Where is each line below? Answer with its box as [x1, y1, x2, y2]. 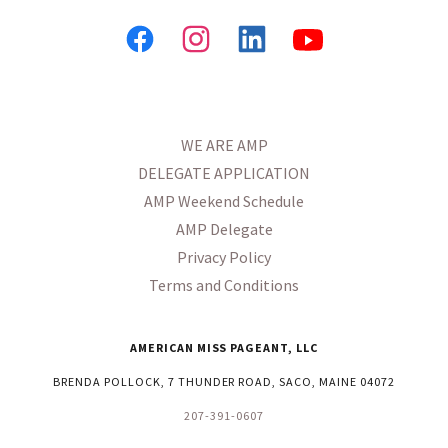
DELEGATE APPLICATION [138, 163, 310, 184]
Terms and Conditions [149, 275, 299, 296]
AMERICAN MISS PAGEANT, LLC [129, 340, 319, 356]
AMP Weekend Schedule [144, 191, 304, 212]
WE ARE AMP [180, 135, 268, 156]
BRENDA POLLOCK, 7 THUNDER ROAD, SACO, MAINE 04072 [52, 374, 396, 390]
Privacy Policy [177, 247, 271, 268]
